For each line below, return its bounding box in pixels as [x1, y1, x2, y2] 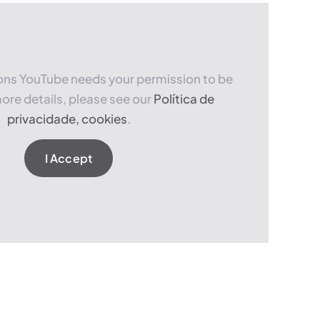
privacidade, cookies [6, 111, 127, 126]
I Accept [44, 151, 93, 166]
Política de [154, 91, 214, 106]
